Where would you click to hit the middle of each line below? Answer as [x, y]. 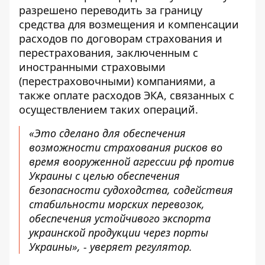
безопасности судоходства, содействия [131, 190]
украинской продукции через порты [119, 232]
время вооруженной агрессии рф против [132, 161]
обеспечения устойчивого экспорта [120, 218]
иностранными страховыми [92, 67]
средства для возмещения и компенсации [129, 24]
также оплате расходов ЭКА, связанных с [127, 95]
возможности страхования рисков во [126, 147]
